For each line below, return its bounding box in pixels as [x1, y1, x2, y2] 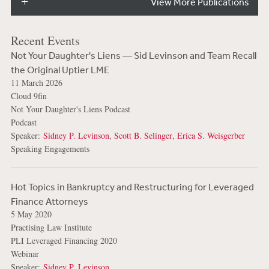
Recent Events [10, 32, 80, 49]
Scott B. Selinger [113, 130, 172, 142]
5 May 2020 [10, 208, 52, 220]
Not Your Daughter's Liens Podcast [10, 103, 130, 115]
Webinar [10, 248, 39, 260]
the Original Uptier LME [10, 64, 109, 76]
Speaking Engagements [10, 143, 89, 155]
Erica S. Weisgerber [177, 130, 245, 142]
